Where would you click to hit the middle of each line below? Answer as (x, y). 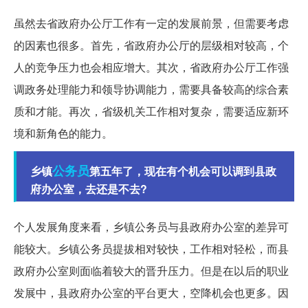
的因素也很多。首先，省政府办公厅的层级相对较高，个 (151, 45)
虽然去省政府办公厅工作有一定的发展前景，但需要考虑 (151, 23)
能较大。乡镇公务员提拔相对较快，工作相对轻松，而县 (151, 248)
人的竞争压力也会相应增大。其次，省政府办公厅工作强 (151, 67)
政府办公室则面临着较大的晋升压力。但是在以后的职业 (151, 270)
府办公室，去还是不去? (89, 188)
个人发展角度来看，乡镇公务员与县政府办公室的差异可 (151, 226)
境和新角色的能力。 (63, 133)
